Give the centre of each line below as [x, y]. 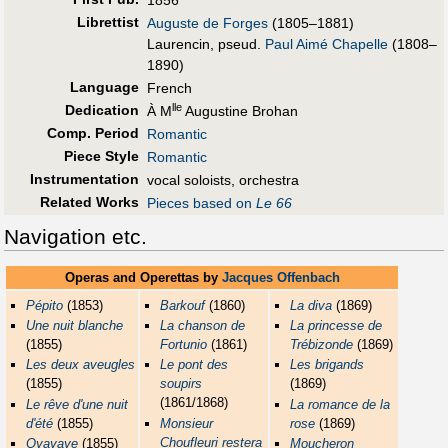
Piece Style [101, 156]
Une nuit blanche [75, 326]
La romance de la [340, 404]
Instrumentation [84, 179]
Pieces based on [201, 203]
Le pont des [194, 365]
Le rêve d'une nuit [77, 404]
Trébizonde [322, 345]
